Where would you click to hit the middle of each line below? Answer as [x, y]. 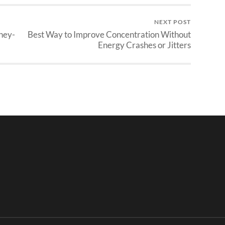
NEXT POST [173, 22]
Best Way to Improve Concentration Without [109, 35]
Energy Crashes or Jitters [144, 45]
